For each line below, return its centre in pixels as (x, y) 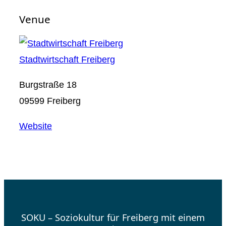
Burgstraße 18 (48, 84)
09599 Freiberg (50, 101)
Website (36, 126)
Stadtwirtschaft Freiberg (67, 59)
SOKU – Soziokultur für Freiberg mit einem (113, 217)
